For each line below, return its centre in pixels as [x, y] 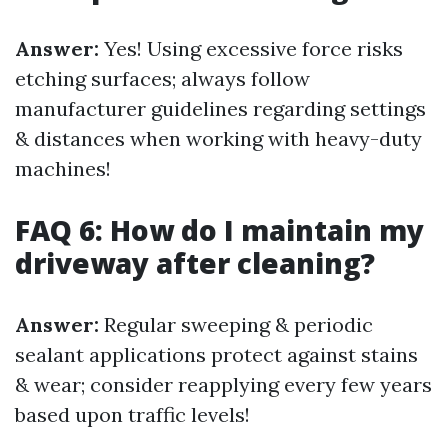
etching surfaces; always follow [162, 78]
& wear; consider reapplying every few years [223, 384]
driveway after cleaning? [195, 263]
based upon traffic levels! [132, 414]
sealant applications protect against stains [216, 354]
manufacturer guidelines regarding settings [220, 108]
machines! [63, 168]
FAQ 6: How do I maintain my [219, 230]
